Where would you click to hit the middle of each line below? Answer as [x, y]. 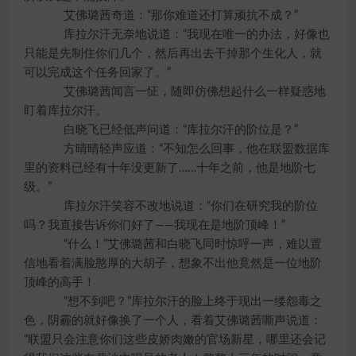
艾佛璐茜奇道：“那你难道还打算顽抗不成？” [169, 15]
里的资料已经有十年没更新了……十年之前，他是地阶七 [170, 168]
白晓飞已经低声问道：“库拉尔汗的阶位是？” [169, 130]
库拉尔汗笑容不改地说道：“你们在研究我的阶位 [179, 206]
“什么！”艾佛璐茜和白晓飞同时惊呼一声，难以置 [181, 244]
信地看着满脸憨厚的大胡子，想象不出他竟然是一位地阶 [173, 263]
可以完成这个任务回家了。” [97, 73]
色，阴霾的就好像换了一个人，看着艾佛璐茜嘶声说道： [173, 321]
